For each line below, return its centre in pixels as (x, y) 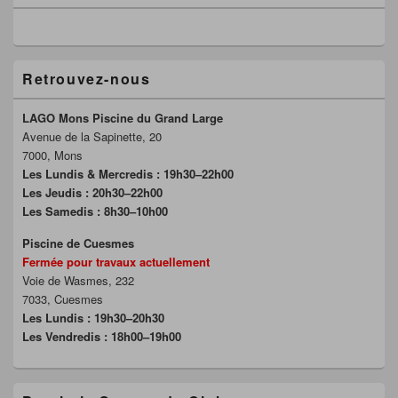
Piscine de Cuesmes (78, 243)
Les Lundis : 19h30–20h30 (93, 318)
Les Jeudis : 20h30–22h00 (92, 193)
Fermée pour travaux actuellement (116, 262)
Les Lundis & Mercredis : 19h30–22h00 (128, 174)
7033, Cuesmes (63, 299)
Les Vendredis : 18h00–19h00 (102, 337)
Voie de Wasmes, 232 (78, 281)
